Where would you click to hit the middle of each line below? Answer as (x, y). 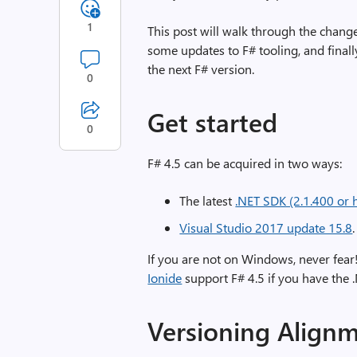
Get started (213, 122)
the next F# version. (201, 69)
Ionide (165, 278)
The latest (208, 200)
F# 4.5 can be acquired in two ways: (245, 163)
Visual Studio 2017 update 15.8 (266, 228)
